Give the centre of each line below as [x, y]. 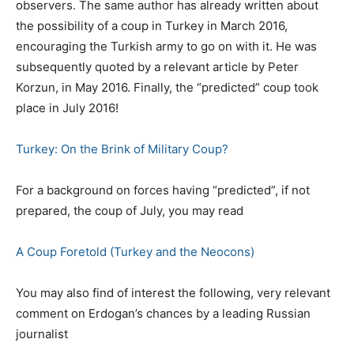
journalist [42, 333]
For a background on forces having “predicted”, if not [163, 190]
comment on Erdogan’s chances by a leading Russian [163, 313]
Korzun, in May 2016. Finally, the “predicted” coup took [167, 87]
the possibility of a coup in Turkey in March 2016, [152, 25]
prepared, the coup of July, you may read [130, 210]
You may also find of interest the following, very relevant [173, 292]
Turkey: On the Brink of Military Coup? [122, 149]
